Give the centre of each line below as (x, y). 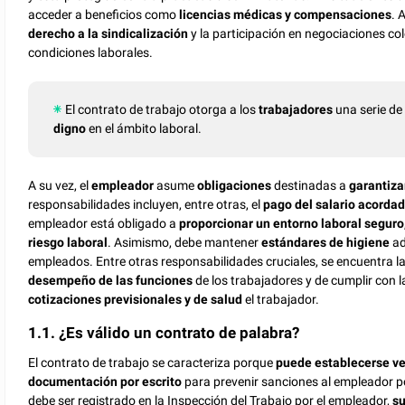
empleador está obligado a (104, 223)
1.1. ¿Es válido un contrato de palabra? (164, 333)
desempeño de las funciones (111, 280)
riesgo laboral (68, 242)
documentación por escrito (105, 382)
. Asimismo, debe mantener (184, 242)
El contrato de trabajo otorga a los (162, 109)
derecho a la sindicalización (110, 33)
